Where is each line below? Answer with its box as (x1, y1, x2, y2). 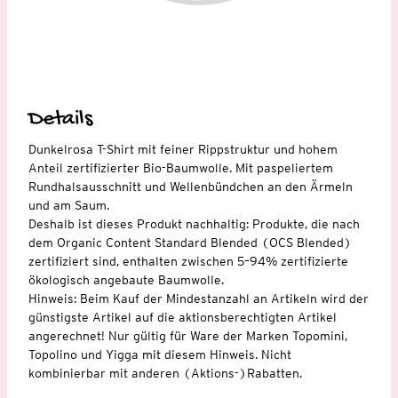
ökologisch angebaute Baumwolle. (28, 272, 224, 287)
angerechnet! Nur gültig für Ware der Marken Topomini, (28, 328, 347, 343)
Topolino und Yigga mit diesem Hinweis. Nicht (28, 346, 291, 362)
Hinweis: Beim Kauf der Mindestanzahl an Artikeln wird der (28, 291, 369, 306)
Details (28, 106, 92, 132)
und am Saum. (28, 197, 113, 212)
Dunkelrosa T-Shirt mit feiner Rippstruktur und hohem (28, 141, 338, 156)
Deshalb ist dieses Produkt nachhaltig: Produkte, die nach (28, 216, 360, 231)
